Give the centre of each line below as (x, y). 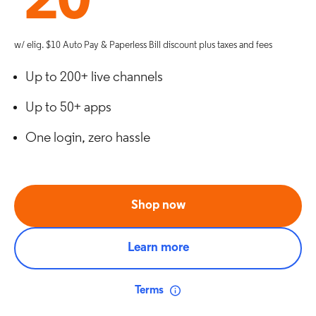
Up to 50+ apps (68, 108)
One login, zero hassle (88, 138)
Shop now (158, 206)
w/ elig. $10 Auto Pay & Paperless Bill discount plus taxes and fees (143, 45)
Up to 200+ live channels (94, 78)
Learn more (158, 248)
